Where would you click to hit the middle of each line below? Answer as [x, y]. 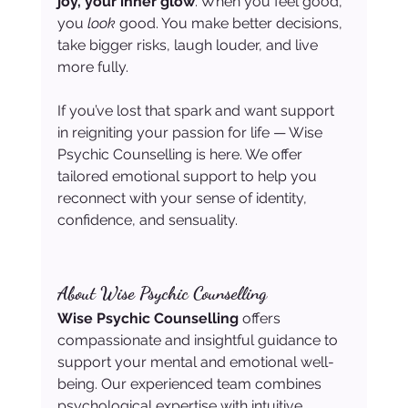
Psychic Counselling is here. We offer [181, 155]
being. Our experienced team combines [191, 384]
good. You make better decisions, [230, 24]
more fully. [92, 67]
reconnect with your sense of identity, [184, 199]
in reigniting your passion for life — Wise [191, 133]
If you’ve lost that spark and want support [197, 111]
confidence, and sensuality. [147, 220]
